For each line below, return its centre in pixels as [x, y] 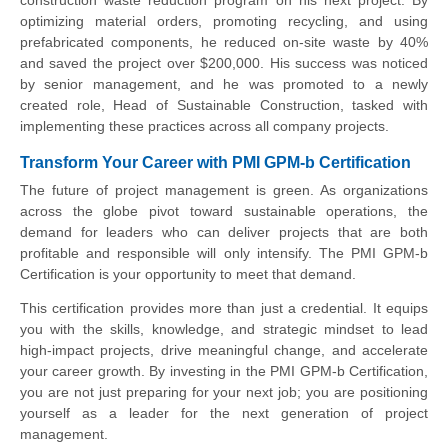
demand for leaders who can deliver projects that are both [224, 231]
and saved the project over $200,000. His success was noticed [224, 63]
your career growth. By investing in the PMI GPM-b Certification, [224, 370]
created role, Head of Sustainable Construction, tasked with [224, 105]
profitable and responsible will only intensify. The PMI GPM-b [224, 252]
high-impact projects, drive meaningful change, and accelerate [224, 349]
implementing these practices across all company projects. [204, 126]
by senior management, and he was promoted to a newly [224, 84]
